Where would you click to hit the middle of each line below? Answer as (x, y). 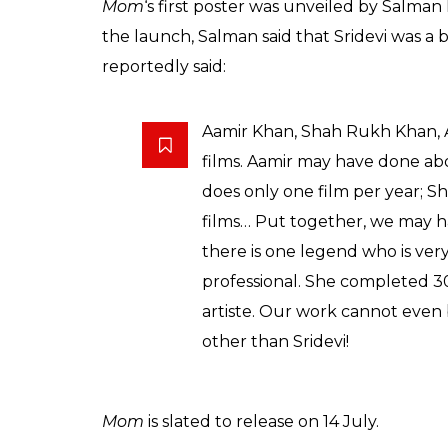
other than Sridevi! (275, 341)
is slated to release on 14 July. (263, 421)
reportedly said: (164, 66)
